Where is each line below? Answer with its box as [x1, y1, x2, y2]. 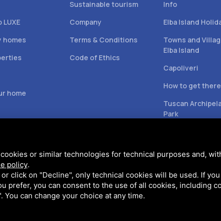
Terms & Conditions [70, 35, 138, 44]
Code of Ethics [70, 53, 120, 62]
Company [70, 17, 102, 27]
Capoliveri [163, 63, 198, 73]
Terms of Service [33, 201, 83, 210]
